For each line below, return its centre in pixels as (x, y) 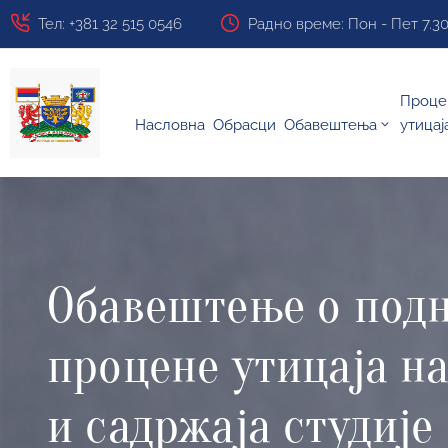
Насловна (170, 125)
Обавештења (330, 125)
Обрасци (244, 125)
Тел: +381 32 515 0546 (110, 24)
